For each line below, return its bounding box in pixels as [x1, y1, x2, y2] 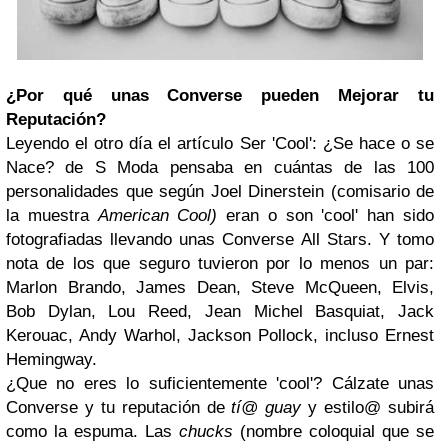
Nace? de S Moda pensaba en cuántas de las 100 [6, 158, 434, 178]
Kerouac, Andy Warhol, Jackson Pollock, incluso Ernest [6, 326, 434, 346]
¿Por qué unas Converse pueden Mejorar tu [6, 86, 434, 106]
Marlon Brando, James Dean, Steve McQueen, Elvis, [6, 278, 434, 298]
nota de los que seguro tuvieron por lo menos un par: [6, 254, 434, 274]
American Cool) [97, 206, 218, 226]
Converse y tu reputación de [6, 398, 232, 418]
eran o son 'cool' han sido [217, 206, 435, 226]
